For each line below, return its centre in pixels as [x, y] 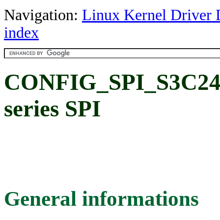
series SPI [52, 109]
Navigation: [43, 15]
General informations [101, 198]
